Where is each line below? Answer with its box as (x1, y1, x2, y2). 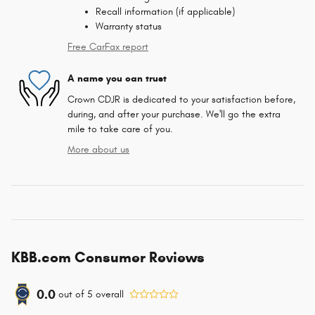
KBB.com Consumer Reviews (11, 247, 205, 266)
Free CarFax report (67, 40, 148, 53)
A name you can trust (67, 72, 167, 85)
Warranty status (96, 20, 162, 32)
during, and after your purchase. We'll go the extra (67, 108, 281, 120)
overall (93, 288, 124, 301)
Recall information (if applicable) (96, 5, 235, 18)
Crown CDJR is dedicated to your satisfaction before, (67, 93, 295, 105)
